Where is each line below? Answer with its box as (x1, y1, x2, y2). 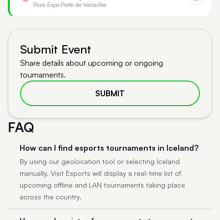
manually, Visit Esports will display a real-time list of (20, 169, 181, 177)
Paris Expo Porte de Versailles (33, 1, 107, 8)
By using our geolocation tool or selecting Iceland (20, 157, 180, 165)
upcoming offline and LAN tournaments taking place (20, 181, 185, 189)
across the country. (20, 192, 82, 201)
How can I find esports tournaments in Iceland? (20, 143, 198, 153)
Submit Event (20, 42, 91, 56)
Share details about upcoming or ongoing (20, 58, 163, 68)
